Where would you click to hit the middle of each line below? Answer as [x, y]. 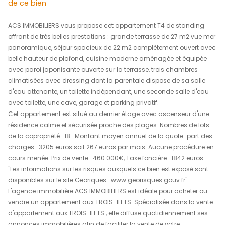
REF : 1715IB [141, 25]
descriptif [45, 102]
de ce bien [34, 117]
